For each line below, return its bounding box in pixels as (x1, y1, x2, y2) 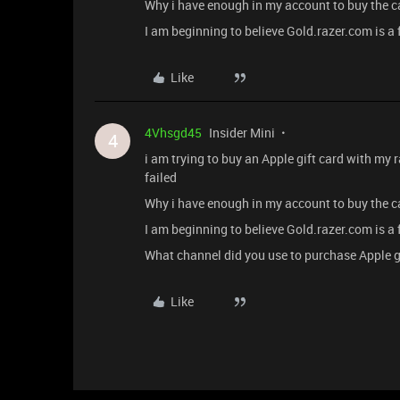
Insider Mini (209, 124, 275, 141)
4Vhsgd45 (145, 124, 202, 141)
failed (145, 169, 177, 186)
